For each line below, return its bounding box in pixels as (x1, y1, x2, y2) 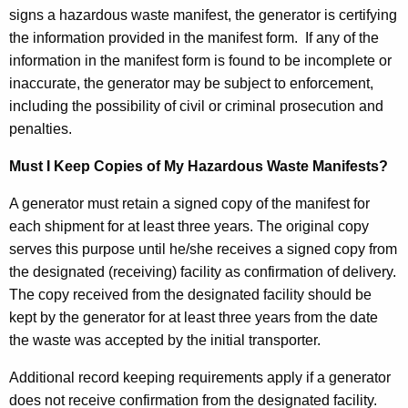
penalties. (9, 120, 72, 137)
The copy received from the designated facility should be (9, 286, 372, 302)
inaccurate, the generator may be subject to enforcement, (9, 75, 373, 91)
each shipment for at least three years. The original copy (9, 218, 369, 234)
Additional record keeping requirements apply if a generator (9, 369, 391, 385)
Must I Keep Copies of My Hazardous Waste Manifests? (9, 158, 388, 174)
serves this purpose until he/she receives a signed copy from (9, 240, 397, 257)
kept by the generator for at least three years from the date (9, 309, 378, 325)
